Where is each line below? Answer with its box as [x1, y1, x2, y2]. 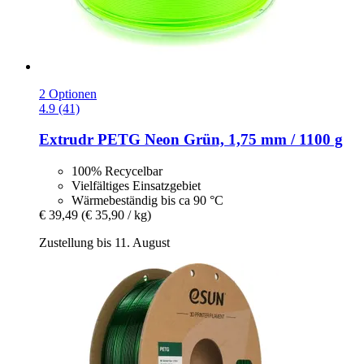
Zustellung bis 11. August [39, 235, 170, 249]
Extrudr [39, 131, 93, 149]
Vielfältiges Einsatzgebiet [71, 178, 201, 193]
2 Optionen [39, 86, 97, 101]
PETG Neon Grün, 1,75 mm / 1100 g [93, 131, 343, 149]
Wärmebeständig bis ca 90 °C [71, 193, 223, 207]
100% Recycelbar [71, 163, 162, 178]
